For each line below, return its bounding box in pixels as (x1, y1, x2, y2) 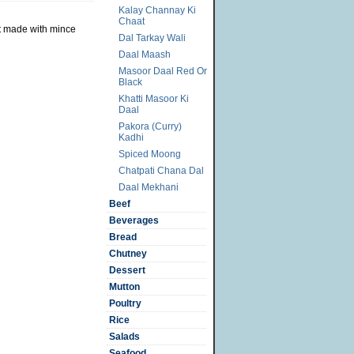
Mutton (109, 281, 140, 292)
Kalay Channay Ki (119, 5, 196, 16)
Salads (109, 331, 140, 342)
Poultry (109, 298, 141, 309)
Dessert (109, 265, 145, 276)
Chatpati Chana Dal (119, 165, 204, 176)
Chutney (109, 248, 147, 259)
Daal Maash (119, 49, 171, 60)
